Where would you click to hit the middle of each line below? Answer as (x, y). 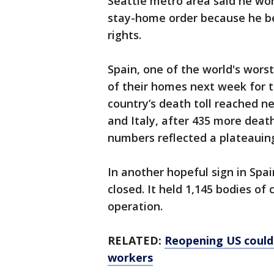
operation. (135, 206)
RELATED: (136, 240)
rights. (124, 35)
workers (130, 257)
